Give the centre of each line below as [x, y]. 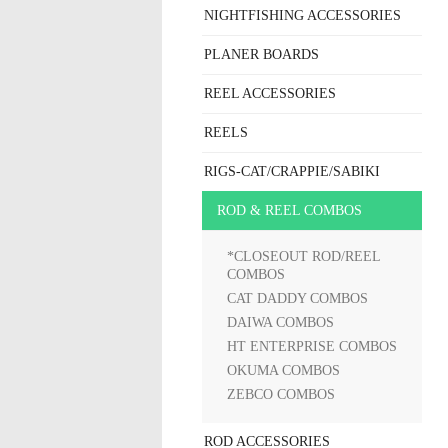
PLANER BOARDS [261, 54]
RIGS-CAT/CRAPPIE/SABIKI [292, 171]
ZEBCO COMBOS [281, 394]
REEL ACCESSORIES [270, 93]
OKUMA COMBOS [283, 370]
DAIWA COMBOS [280, 322]
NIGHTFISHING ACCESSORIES [302, 15]
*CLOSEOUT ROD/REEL [304, 256]
